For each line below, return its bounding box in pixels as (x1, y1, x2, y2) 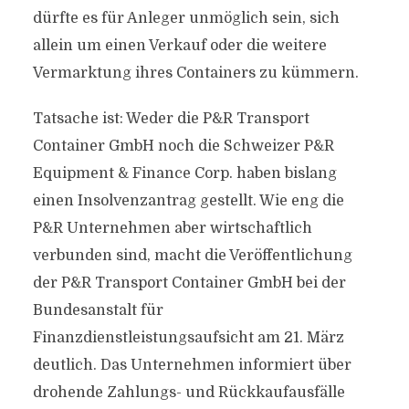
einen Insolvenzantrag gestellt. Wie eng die (32, 193, 344, 209)
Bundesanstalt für (32, 302, 163, 319)
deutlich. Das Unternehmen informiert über (32, 357, 351, 373)
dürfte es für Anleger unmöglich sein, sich (32, 10, 340, 26)
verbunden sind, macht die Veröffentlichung (32, 247, 352, 264)
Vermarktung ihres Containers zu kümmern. (32, 65, 359, 81)
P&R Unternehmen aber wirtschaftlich (32, 220, 312, 236)
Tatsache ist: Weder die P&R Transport (32, 110, 309, 127)
